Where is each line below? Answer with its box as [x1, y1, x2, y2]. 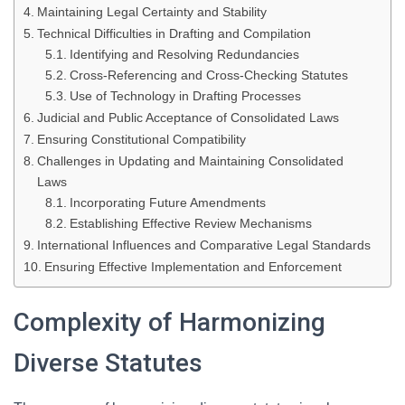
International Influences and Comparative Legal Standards [36, 238, 371, 252]
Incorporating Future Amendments [69, 196, 266, 210]
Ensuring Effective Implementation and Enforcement [43, 259, 342, 274]
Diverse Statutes [14, 348, 202, 378]
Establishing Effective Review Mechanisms [69, 217, 312, 231]
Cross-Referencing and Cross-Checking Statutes [69, 69, 348, 82]
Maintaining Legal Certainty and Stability [36, 5, 267, 19]
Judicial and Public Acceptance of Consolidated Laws [36, 110, 339, 125]
